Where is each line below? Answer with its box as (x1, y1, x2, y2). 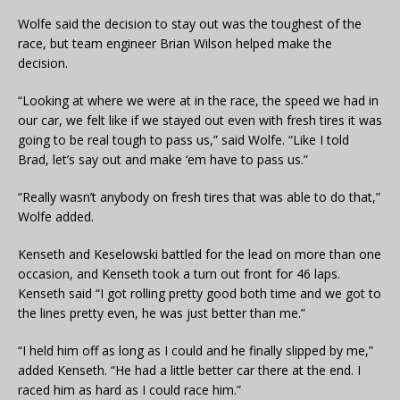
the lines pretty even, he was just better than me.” (18, 304, 305, 322)
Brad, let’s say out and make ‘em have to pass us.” (18, 151, 308, 169)
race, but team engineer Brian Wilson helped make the (18, 35, 332, 53)
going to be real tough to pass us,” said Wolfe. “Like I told (18, 131, 349, 149)
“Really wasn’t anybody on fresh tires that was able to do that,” (18, 188, 380, 206)
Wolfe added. (18, 208, 94, 226)
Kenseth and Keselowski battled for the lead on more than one (18, 246, 381, 263)
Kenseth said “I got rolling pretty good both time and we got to (18, 285, 381, 303)
